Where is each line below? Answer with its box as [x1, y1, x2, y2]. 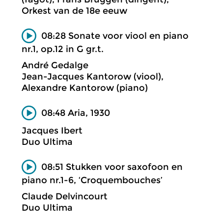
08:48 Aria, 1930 [41, 107, 110, 118]
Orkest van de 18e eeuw [22, 5, 127, 17]
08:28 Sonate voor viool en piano [41, 30, 189, 41]
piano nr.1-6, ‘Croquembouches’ [22, 174, 163, 186]
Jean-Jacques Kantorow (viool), [22, 71, 164, 82]
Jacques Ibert [22, 125, 82, 136]
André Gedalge [22, 59, 88, 71]
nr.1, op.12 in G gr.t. [22, 43, 104, 55]
